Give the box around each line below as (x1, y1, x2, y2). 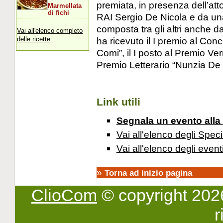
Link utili (96, 96, 140, 108)
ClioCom (31, 186, 97, 205)
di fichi (48, 9, 70, 16)
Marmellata (48, 2, 82, 9)
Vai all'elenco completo (17, 26, 83, 34)
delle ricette (17, 35, 51, 43)
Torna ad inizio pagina (104, 168, 192, 178)
